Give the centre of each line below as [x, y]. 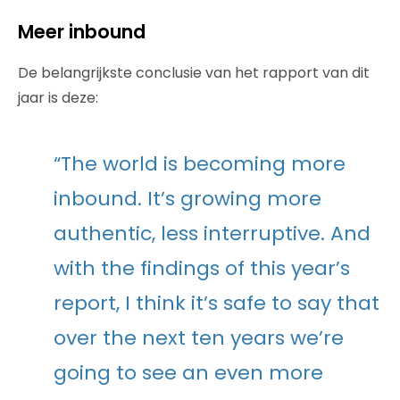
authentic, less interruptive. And [212, 233]
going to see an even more [188, 373]
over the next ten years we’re [199, 338]
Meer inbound [82, 32]
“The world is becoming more [200, 164]
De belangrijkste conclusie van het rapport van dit [194, 73]
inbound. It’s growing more [187, 199]
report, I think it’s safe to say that [217, 303]
